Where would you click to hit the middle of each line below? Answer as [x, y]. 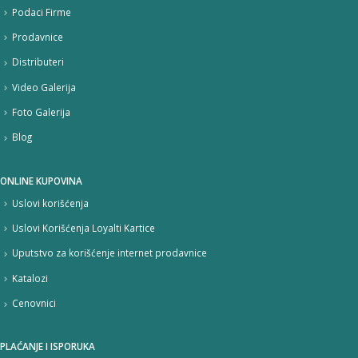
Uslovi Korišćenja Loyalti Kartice [84, 228]
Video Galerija [44, 87]
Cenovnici [34, 303]
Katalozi [30, 278]
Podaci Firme [42, 12]
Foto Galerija [41, 112]
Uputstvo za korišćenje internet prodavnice [109, 253]
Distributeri [38, 62]
